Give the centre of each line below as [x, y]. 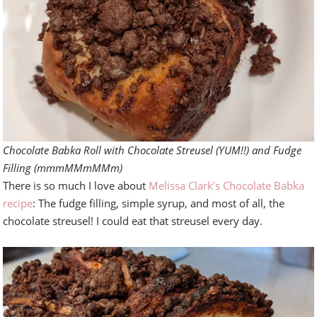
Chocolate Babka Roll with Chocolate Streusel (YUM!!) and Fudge [152, 150]
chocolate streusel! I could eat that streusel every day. [133, 220]
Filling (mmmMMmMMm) [63, 167]
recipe [18, 203]
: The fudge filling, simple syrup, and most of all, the [159, 203]
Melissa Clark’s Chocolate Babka [227, 185]
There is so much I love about [76, 185]
